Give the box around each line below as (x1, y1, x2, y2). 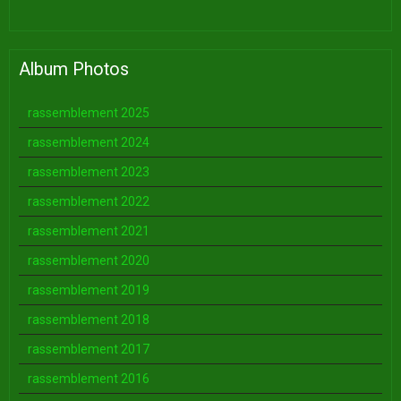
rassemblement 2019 (28, 282, 149, 297)
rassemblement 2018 (28, 311, 149, 327)
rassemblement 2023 (28, 164, 149, 179)
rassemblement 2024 (28, 134, 149, 149)
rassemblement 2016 (28, 371, 149, 386)
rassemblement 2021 (28, 223, 149, 238)
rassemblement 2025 (28, 105, 149, 120)
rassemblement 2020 (28, 252, 149, 268)
